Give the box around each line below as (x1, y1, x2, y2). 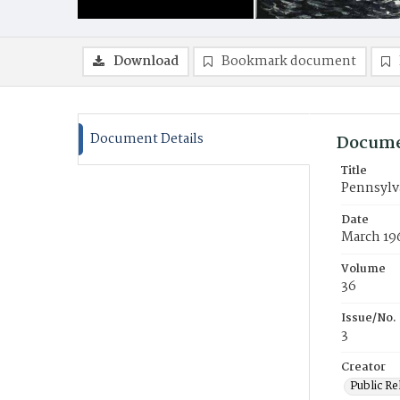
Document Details (90, 129, 204, 150)
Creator (341, 358, 386, 377)
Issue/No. (341, 309, 396, 328)
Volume (341, 260, 386, 279)
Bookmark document (221, 51, 356, 72)
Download (113, 51, 179, 72)
